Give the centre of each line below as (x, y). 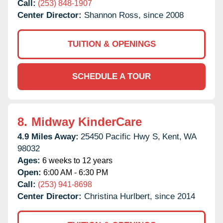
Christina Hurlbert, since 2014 (140, 196)
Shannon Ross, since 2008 (134, 15)
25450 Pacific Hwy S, (120, 136)
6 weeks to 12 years (76, 160)
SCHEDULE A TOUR (111, 76)
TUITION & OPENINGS (111, 44)
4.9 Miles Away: (48, 136)
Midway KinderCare (87, 121)
